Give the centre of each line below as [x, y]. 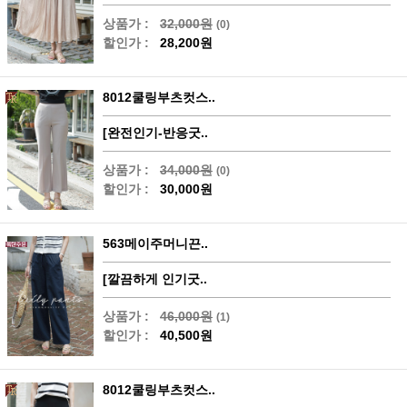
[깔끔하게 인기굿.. [155, 278]
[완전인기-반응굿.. [155, 132]
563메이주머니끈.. [155, 243]
